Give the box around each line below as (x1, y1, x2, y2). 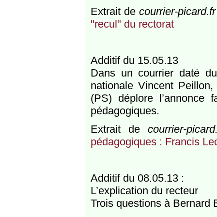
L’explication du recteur (90, 185, 198, 197)
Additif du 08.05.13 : (90, 172, 184, 185)
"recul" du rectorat (90, 17, 174, 30)
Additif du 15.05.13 (90, 54, 178, 67)
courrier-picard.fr (139, 5, 216, 17)
